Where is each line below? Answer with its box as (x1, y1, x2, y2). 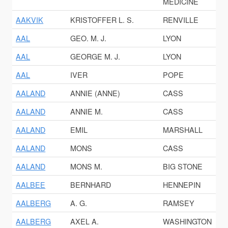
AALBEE (16, 179, 46, 190)
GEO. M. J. (70, 33, 107, 44)
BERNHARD (70, 179, 111, 190)
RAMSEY (163, 197, 195, 209)
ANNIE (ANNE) (70, 88, 121, 99)
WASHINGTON (163, 216, 212, 227)
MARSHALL (163, 124, 203, 135)
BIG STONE (163, 161, 203, 172)
